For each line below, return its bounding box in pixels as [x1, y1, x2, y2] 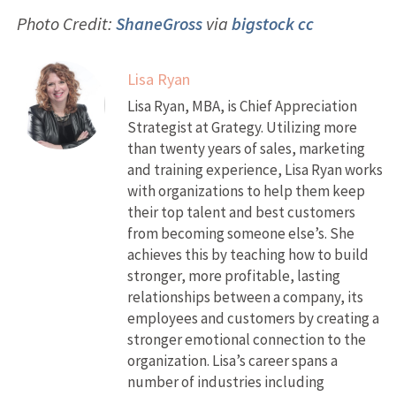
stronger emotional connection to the [126, 329, 366, 349]
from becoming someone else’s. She [126, 223, 354, 243]
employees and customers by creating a [126, 308, 379, 328]
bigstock [231, 11, 294, 34]
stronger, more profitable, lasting [126, 265, 340, 286]
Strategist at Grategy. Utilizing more [126, 117, 357, 137]
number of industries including [126, 371, 324, 392]
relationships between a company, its [126, 286, 363, 307]
